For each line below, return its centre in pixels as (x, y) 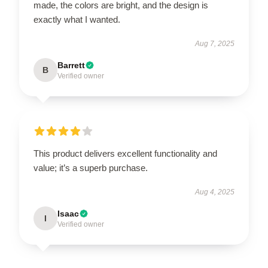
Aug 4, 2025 (215, 192)
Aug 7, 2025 (215, 44)
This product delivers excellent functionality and (125, 153)
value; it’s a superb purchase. (91, 168)
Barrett (71, 65)
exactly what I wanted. (77, 19)
